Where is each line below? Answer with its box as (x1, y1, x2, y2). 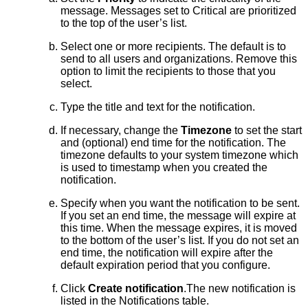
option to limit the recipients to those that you (60, 65, 276, 78)
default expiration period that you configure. (60, 259, 270, 272)
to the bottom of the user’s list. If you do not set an (60, 234, 299, 247)
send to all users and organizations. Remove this (60, 53, 297, 65)
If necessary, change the (60, 124, 181, 137)
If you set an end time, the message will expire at (60, 210, 296, 222)
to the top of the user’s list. (60, 17, 187, 30)
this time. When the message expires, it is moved (60, 222, 297, 234)
